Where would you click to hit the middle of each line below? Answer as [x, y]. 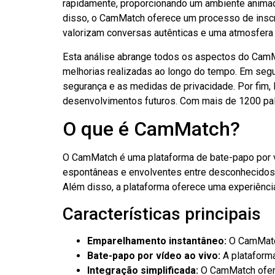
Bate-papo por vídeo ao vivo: [154, 255]
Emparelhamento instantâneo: [157, 241]
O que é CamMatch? [151, 129]
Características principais [162, 214]
